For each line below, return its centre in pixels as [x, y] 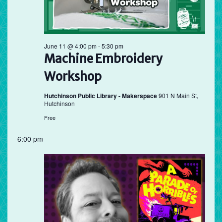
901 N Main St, [178, 96]
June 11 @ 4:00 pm [70, 46]
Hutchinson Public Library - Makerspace [101, 96]
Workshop [73, 77]
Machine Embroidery [103, 59]
